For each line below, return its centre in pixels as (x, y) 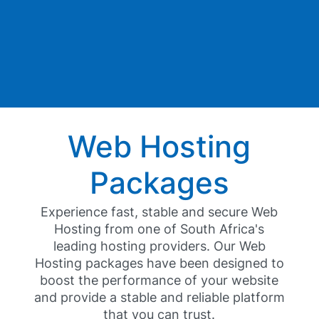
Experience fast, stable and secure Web (159, 212)
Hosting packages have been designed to (159, 263)
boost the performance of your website (159, 281)
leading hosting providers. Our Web (159, 246)
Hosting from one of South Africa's (159, 229)
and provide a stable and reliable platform (159, 298)
